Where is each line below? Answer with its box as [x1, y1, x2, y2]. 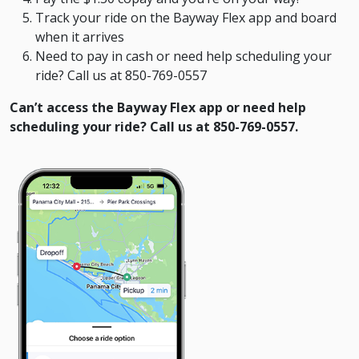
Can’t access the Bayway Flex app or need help [10, 98, 306, 116]
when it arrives [35, 27, 124, 46]
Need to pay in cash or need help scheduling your [35, 46, 332, 65]
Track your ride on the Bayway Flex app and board [35, 8, 337, 26]
